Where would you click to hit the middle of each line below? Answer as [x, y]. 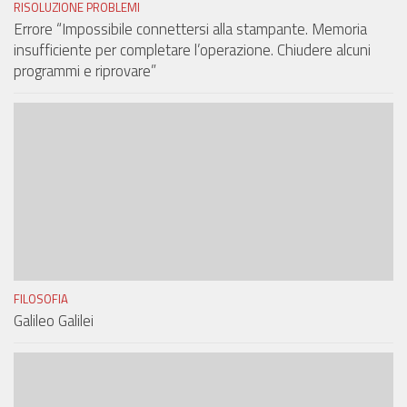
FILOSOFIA [41, 299]
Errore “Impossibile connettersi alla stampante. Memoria [190, 29]
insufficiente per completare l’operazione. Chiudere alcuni [192, 50]
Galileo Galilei [54, 321]
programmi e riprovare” [85, 70]
